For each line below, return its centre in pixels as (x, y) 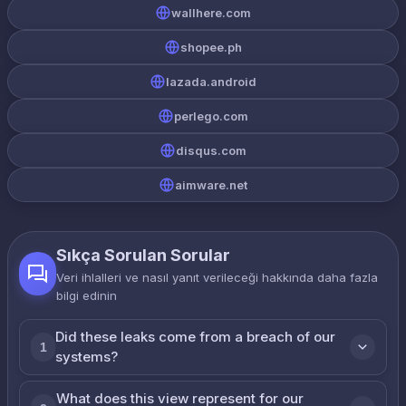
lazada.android (211, 82)
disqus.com (211, 150)
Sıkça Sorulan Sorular (144, 255)
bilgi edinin (87, 295)
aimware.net (211, 185)
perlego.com (211, 116)
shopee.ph (211, 47)
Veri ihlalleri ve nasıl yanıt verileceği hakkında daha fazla (217, 277)
